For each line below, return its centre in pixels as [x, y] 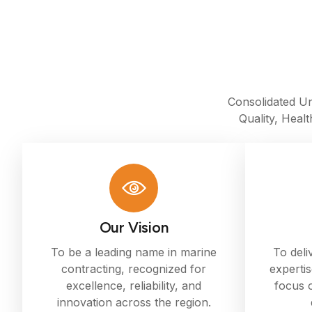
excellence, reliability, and [134, 285]
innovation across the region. [134, 302]
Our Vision [134, 227]
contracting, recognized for [134, 268]
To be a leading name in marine [134, 252]
